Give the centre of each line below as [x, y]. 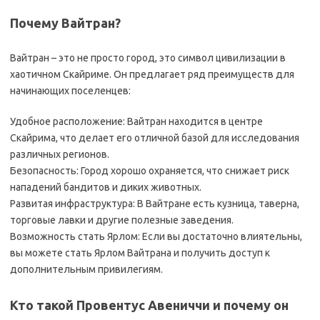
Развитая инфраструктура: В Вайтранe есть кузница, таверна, [155, 204]
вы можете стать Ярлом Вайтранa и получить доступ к [140, 253]
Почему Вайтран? [65, 23]
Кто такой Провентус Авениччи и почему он [149, 305]
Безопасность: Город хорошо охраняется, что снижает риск [150, 171]
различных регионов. [60, 154]
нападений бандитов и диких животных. [106, 187]
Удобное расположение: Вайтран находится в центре [136, 121]
